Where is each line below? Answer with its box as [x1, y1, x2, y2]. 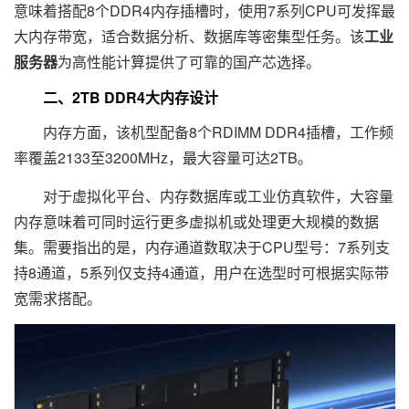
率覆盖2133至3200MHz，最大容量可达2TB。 [14, 147, 312, 169]
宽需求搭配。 [14, 288, 101, 309]
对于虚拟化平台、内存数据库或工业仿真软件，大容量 [14, 185, 393, 207]
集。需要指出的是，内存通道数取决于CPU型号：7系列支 [14, 236, 390, 258]
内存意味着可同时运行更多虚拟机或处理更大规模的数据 [14, 211, 379, 233]
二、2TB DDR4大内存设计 [14, 87, 218, 109]
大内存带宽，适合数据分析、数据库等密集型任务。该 [14, 26, 364, 47]
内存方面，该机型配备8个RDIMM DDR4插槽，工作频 [14, 121, 393, 143]
